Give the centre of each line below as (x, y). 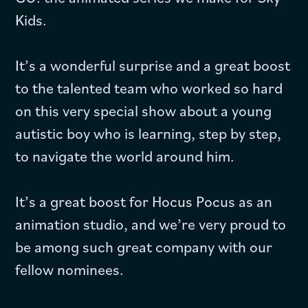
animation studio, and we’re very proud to (151, 223)
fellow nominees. (70, 269)
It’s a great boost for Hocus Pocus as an (144, 201)
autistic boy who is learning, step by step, (148, 133)
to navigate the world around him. (125, 155)
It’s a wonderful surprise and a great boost (153, 65)
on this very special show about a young (144, 110)
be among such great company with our (144, 246)
